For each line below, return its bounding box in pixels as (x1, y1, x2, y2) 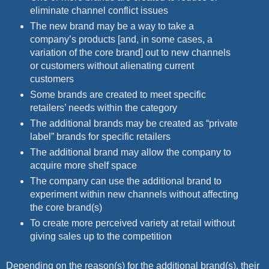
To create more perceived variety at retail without (29, 218, 235, 228)
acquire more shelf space (29, 160, 137, 171)
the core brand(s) (29, 202, 102, 213)
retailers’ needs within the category (29, 103, 177, 113)
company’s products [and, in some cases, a (29, 34, 213, 45)
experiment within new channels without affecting (29, 189, 238, 200)
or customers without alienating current (29, 61, 194, 71)
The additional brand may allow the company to (29, 147, 231, 158)
